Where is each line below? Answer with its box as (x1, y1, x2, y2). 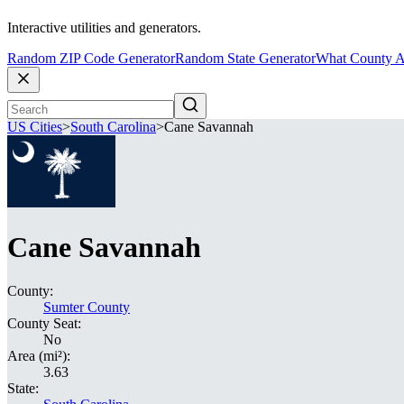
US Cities (7, 119, 62, 135)
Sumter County (43, 299, 130, 315)
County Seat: (7, 316, 81, 331)
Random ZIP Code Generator (7, 50, 175, 67)
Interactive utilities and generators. (7, 20, 201, 36)
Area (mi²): (7, 348, 70, 363)
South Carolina (70, 119, 156, 135)
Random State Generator (175, 50, 316, 67)
